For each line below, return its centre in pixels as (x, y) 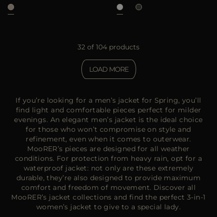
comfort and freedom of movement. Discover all (108, 187)
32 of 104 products (108, 47)
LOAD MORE (108, 69)
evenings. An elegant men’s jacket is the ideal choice (108, 120)
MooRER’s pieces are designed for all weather (108, 149)
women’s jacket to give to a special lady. (108, 207)
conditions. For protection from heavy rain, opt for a (108, 158)
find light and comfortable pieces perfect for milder (108, 110)
